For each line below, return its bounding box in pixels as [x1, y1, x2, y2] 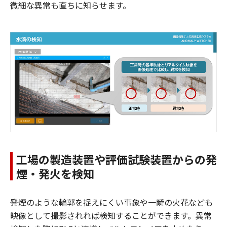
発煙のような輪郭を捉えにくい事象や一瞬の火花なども [10, 196, 213, 208]
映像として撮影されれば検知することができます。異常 [10, 209, 212, 221]
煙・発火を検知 [16, 165, 94, 181]
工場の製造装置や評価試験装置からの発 [16, 150, 217, 167]
